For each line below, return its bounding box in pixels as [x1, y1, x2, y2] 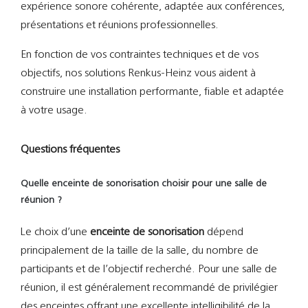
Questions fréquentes [21, 144, 120, 156]
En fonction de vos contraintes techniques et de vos [21, 49, 258, 61]
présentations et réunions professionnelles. [21, 20, 219, 32]
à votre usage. [21, 105, 87, 117]
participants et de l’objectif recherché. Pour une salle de [21, 264, 277, 276]
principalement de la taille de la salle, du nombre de [21, 245, 258, 257]
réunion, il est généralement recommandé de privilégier [21, 283, 278, 294]
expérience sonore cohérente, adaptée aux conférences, [21, 1, 285, 13]
